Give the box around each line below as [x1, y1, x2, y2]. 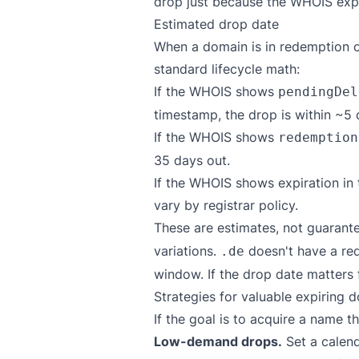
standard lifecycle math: [154, 61, 300, 77]
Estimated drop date [154, 16, 279, 32]
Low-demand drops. [154, 333, 282, 349]
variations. [154, 243, 220, 259]
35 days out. [154, 152, 230, 168]
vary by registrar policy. [154, 197, 298, 213]
